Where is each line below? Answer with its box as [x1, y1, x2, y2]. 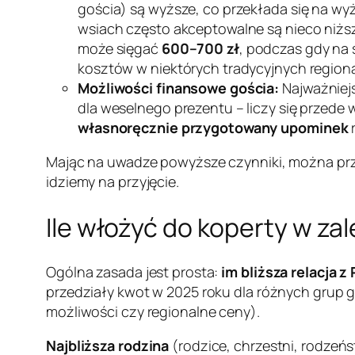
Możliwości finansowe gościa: [78, 78, 280, 98]
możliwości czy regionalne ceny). [46, 302, 260, 322]
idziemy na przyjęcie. [46, 172, 179, 192]
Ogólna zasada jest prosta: [46, 262, 222, 282]
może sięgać [78, 39, 162, 59]
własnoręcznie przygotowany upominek [78, 118, 349, 138]
